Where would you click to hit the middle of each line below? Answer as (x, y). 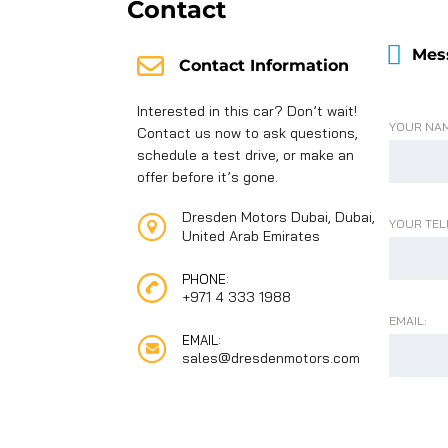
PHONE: (205, 278)
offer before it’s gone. (207, 176)
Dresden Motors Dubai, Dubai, (278, 216)
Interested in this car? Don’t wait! (247, 110)
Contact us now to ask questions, (247, 132)
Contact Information (264, 65)
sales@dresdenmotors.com (271, 357)
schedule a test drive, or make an (245, 154)
